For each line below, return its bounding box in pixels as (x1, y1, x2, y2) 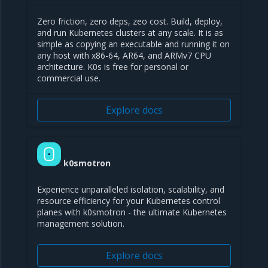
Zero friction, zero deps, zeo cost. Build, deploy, (37, 16, 223, 27)
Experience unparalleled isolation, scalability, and (37, 184, 224, 195)
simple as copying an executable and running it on (37, 38, 230, 50)
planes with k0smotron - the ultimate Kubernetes (37, 206, 227, 218)
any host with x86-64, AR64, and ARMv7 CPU (37, 50, 211, 61)
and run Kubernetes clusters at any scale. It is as (37, 27, 223, 38)
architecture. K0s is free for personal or (37, 61, 188, 72)
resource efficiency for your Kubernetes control (37, 195, 220, 206)
